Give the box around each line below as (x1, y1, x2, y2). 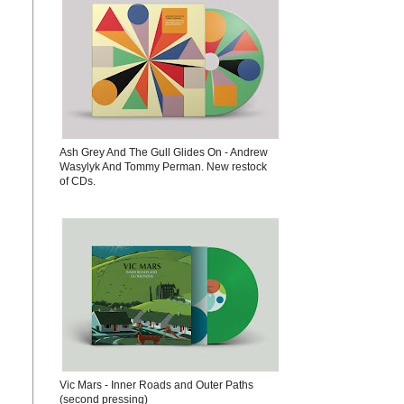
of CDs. (60, 175, 96, 188)
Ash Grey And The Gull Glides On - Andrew (60, 146, 268, 159)
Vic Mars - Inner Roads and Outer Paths (60, 379, 253, 391)
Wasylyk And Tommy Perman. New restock (60, 161, 267, 173)
